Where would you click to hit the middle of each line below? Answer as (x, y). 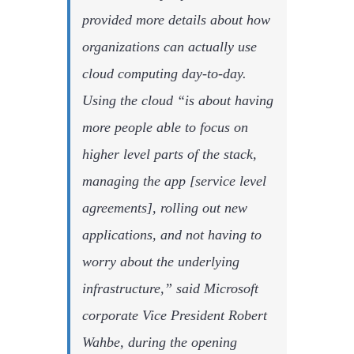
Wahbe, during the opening (159, 342)
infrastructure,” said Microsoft (170, 288)
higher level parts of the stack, (169, 154)
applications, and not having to (171, 234)
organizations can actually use (169, 46)
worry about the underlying (160, 261)
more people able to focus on (165, 127)
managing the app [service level (174, 181)
